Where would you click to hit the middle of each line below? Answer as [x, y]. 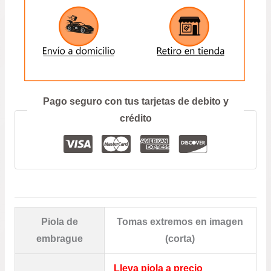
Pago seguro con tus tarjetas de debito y [135, 102]
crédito [135, 119]
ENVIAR [135, 59]
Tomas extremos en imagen [180, 221]
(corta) [180, 238]
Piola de [59, 221]
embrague [59, 238]
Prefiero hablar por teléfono [135, 93]
